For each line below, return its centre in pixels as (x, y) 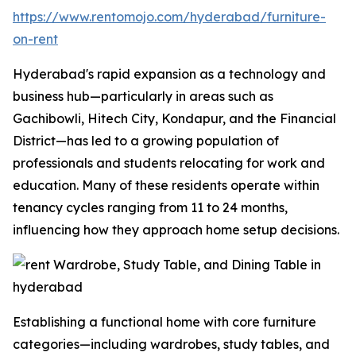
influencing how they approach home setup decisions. (176, 230)
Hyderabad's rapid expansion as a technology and (169, 74)
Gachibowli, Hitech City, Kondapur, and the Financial (174, 118)
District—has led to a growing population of (146, 141)
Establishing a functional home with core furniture (164, 322)
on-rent (35, 39)
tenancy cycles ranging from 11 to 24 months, (150, 207)
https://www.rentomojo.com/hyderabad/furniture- (169, 17)
